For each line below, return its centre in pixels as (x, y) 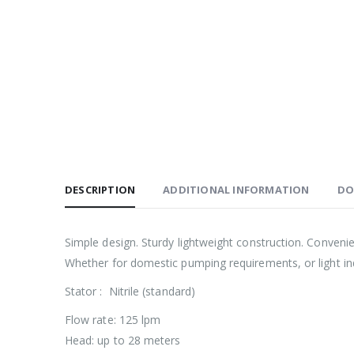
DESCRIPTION (100, 190)
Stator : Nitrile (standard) (130, 292)
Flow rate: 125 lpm (113, 320)
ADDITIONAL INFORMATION (236, 190)
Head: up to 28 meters (123, 341)
